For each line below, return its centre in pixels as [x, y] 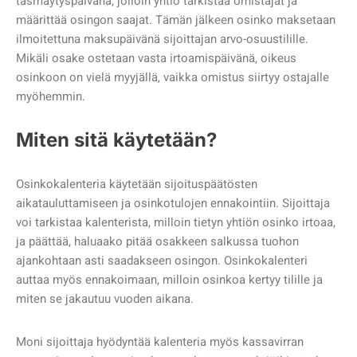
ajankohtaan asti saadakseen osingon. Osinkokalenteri [162, 260]
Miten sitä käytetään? [116, 139]
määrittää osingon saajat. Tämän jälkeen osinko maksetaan [176, 20]
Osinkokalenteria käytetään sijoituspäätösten [137, 184]
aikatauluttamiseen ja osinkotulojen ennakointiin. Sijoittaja [173, 203]
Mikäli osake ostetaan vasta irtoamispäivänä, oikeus [156, 58]
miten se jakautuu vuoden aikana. [106, 298]
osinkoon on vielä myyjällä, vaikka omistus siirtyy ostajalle [173, 77]
